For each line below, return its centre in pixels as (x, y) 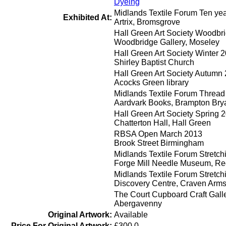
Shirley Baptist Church (154, 62)
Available (131, 215)
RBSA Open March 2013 (158, 134)
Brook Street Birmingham (159, 143)
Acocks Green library (151, 82)
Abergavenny (138, 204)
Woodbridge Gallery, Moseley (167, 42)
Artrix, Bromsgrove (147, 22)
